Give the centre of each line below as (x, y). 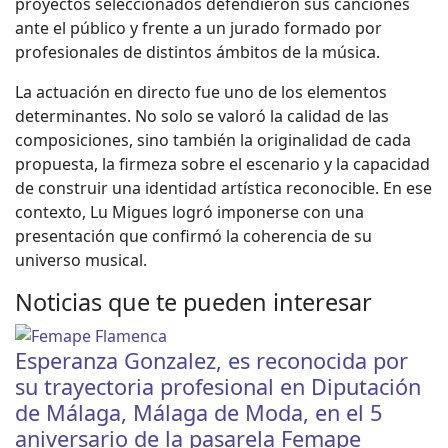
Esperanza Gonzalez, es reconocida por (211, 360)
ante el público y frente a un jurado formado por (198, 27)
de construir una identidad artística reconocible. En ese (223, 187)
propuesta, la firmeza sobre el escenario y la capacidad (222, 163)
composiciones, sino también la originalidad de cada (213, 139)
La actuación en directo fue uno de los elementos (201, 91)
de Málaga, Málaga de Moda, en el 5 (198, 412)
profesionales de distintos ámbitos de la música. (197, 51)
